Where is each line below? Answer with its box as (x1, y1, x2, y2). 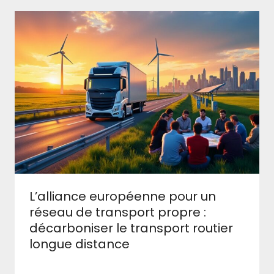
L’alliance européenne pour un (29, 188, 216, 206)
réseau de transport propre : (29, 204, 206, 221)
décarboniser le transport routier (29, 220, 233, 237)
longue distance (29, 235, 130, 253)
